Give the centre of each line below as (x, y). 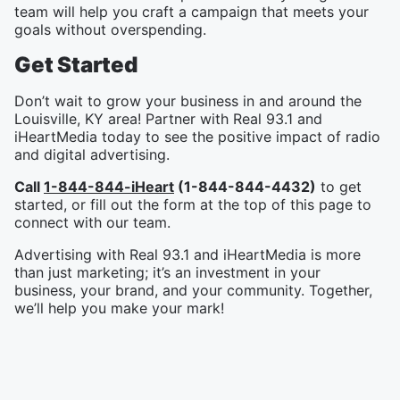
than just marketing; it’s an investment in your (167, 272)
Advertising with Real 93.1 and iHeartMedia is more (187, 254)
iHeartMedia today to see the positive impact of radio (197, 137)
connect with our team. (92, 222)
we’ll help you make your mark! (119, 308)
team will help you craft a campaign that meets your (192, 12)
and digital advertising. (92, 154)
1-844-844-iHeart (109, 187)
